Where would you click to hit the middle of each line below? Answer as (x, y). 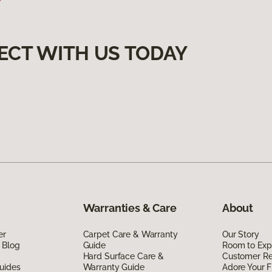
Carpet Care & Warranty (130, 234)
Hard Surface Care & (123, 256)
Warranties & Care (130, 208)
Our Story (240, 234)
